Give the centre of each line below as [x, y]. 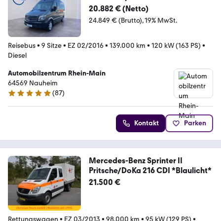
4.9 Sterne [23, 97]
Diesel [17, 55]
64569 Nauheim [33, 83]
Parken [195, 123]
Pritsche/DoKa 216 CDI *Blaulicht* [150, 170]
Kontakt [147, 123]
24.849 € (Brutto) [115, 20]
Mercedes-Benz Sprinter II [135, 160]
